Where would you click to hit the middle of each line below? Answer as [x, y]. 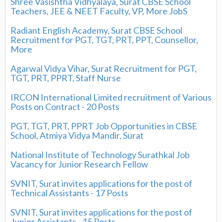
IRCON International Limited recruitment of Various [111, 97]
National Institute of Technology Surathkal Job [100, 155]
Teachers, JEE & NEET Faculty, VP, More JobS [99, 11]
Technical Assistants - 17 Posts [69, 193]
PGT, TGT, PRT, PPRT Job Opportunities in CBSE [104, 126]
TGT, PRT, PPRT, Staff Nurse [66, 78]
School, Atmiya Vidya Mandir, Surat [77, 135]
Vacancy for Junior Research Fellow [79, 164]
